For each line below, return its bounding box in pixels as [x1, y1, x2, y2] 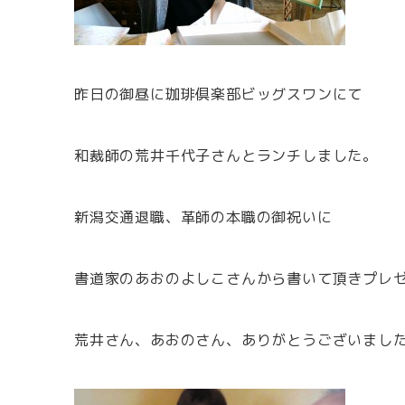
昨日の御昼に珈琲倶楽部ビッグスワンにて [74, 84, 363, 104]
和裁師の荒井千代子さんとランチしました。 [74, 146, 378, 165]
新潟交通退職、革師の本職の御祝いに [74, 207, 333, 227]
